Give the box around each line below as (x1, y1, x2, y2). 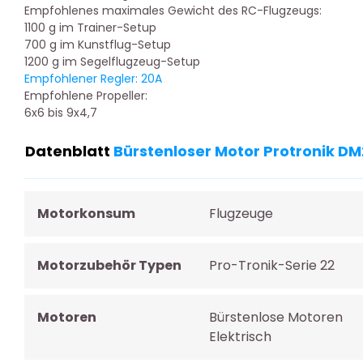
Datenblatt (25, 141, 113, 161)
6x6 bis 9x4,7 (24, 105, 97, 121)
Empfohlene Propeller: (24, 88, 147, 104)
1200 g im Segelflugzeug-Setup (24, 53, 200, 70)
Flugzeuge (208, 204, 273, 223)
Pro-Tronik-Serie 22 (208, 256, 335, 275)
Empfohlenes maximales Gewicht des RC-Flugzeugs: (24, 2, 322, 19)
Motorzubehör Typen (37, 256, 181, 275)
